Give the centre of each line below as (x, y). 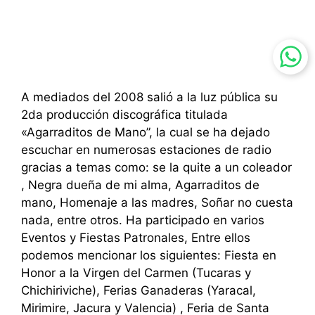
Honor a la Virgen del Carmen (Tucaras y (136, 273)
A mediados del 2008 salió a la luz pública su (149, 97)
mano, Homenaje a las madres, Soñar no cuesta (157, 203)
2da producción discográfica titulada (124, 115)
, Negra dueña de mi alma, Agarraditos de (140, 185)
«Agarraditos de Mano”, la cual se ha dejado (146, 133)
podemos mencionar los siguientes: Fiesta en (149, 256)
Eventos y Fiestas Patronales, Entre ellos (136, 238)
